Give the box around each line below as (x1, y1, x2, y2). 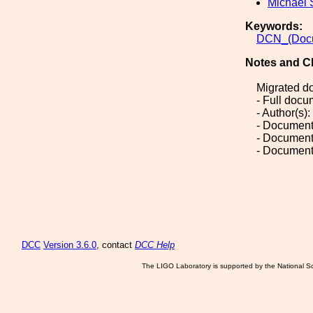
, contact (96, 240, 135, 250)
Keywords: (245, 20, 303, 32)
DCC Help (135, 240, 175, 250)
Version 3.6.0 (43, 240, 96, 250)
